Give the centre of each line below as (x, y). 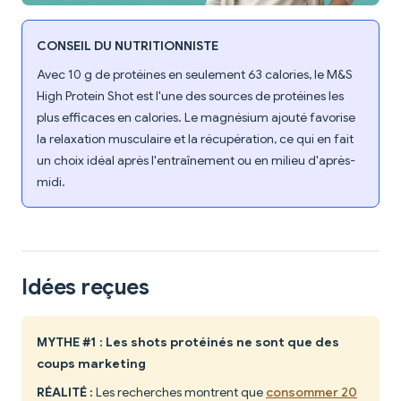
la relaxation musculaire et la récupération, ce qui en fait (195, 139)
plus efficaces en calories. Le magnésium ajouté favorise (196, 118)
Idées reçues (85, 288)
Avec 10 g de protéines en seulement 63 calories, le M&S (195, 75)
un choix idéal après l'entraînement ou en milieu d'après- (196, 161)
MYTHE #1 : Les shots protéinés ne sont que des (188, 342)
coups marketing (91, 364)
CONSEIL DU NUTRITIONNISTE (128, 46)
